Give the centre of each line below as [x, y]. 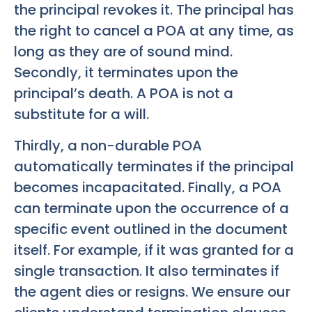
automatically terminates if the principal [154, 166]
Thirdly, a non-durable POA [108, 145]
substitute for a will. [81, 115]
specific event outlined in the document [151, 229]
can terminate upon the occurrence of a [151, 208]
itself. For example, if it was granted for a [154, 250]
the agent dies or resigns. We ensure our [152, 291]
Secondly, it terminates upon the [126, 73]
